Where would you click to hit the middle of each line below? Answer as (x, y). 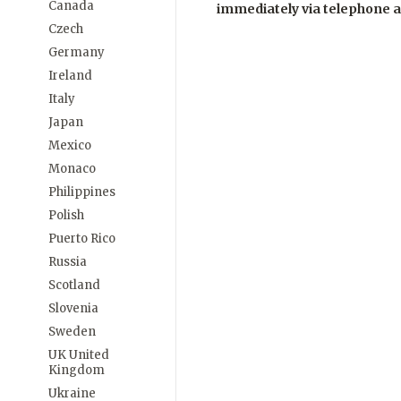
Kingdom (77, 370)
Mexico (70, 145)
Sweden (72, 332)
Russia (68, 262)
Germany (77, 52)
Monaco (72, 169)
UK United (79, 355)
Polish (66, 215)
